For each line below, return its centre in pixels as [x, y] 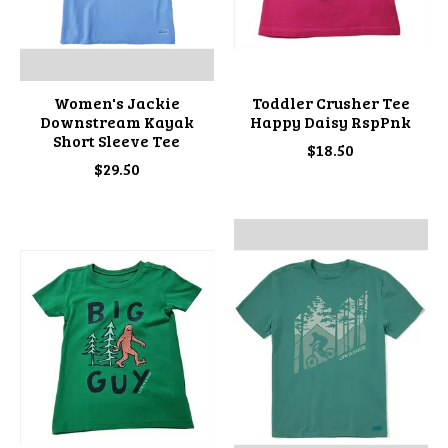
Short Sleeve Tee [117, 140]
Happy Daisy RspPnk [331, 121]
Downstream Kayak [116, 121]
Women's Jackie [116, 102]
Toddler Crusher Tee [330, 102]
